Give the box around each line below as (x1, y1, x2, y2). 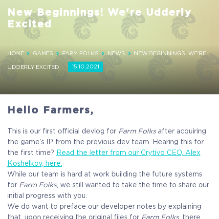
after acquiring (156, 127, 206, 135)
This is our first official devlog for (7, 127, 116, 135)
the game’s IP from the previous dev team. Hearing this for (7, 138, 204, 146)
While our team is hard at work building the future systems (7, 170, 202, 178)
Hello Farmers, (7, 104, 94, 116)
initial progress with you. (7, 192, 87, 199)
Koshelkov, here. (7, 159, 62, 167)
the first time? (7, 149, 56, 156)
